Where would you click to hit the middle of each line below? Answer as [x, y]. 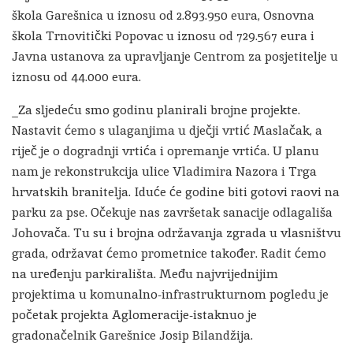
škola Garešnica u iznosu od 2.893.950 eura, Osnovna [163, 15]
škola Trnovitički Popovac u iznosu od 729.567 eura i [163, 36]
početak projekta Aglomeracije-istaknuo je [134, 315]
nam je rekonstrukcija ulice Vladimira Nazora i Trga [164, 171]
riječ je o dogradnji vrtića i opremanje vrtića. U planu [165, 151]
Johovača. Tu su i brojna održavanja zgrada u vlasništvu [176, 233]
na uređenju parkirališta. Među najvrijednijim [145, 274]
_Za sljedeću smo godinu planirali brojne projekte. [156, 110]
